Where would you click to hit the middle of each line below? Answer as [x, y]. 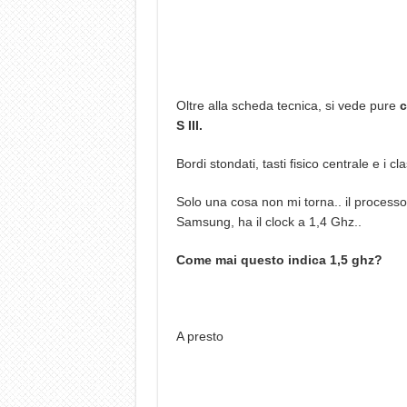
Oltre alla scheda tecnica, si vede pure [288, 105]
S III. [189, 125]
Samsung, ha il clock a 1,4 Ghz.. [268, 222]
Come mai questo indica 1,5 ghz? [279, 260]
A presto [199, 336]
